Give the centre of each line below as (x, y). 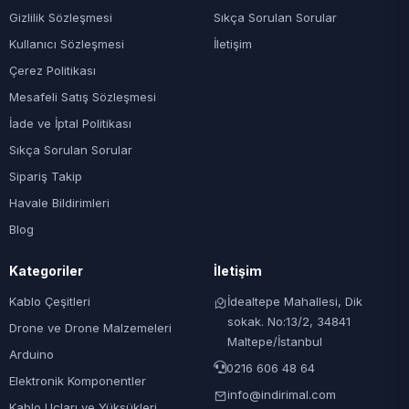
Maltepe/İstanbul (275, 342)
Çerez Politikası (52, 71)
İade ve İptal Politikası (70, 124)
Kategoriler (46, 271)
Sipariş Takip (46, 177)
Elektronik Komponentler (78, 381)
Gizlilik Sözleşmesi (61, 18)
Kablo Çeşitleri (50, 302)
